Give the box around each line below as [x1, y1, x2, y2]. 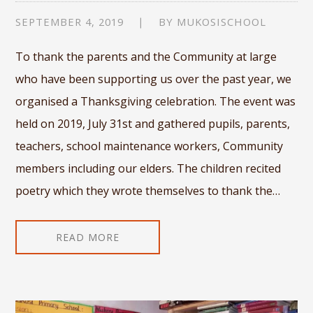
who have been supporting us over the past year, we [15, 71, 292, 87]
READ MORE [56, 231, 120, 245]
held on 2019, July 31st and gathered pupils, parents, [15, 116, 291, 132]
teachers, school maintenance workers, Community [15, 138, 284, 154]
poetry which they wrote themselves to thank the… [15, 183, 281, 199]
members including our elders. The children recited [15, 161, 282, 177]
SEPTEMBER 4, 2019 [15, 15, 124, 29]
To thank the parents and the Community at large [15, 49, 277, 65]
